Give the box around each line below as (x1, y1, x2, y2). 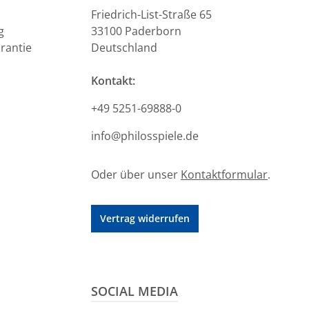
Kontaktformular (181, 167, 268, 183)
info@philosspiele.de (91, 128, 199, 144)
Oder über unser (91, 167, 181, 183)
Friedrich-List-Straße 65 (91, 7, 212, 23)
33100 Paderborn (91, 23, 181, 39)
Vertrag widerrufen (100, 212, 190, 226)
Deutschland (91, 40, 157, 56)
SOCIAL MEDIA (91, 283, 178, 300)
